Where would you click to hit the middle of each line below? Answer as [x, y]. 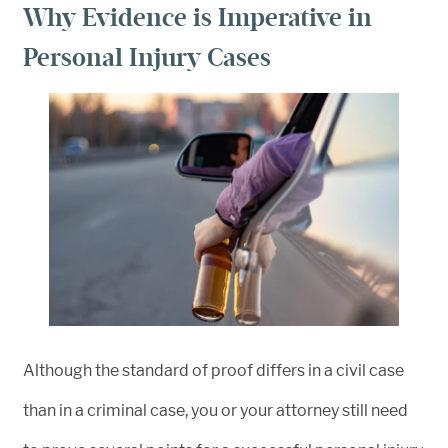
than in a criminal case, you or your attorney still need [215, 411]
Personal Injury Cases [147, 57]
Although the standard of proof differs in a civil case [213, 371]
